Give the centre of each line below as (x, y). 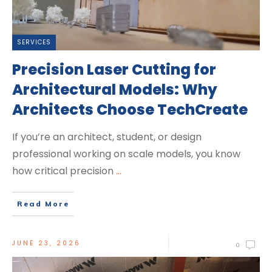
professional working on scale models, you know (126, 154)
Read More (43, 204)
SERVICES (34, 42)
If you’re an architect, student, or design (107, 137)
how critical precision (64, 171)
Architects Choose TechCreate (130, 110)
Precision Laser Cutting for (114, 70)
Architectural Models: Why (115, 90)
